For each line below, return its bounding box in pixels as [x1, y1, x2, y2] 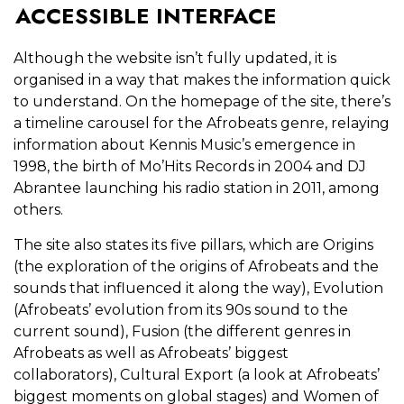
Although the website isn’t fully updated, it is [14, 50, 336, 68]
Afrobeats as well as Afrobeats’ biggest [14, 344, 289, 363]
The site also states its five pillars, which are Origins [14, 236, 373, 254]
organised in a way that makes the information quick [14, 71, 390, 89]
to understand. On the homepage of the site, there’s [14, 93, 390, 111]
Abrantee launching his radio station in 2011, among [14, 179, 380, 197]
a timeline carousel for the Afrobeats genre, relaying [14, 115, 390, 133]
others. [14, 201, 67, 219]
